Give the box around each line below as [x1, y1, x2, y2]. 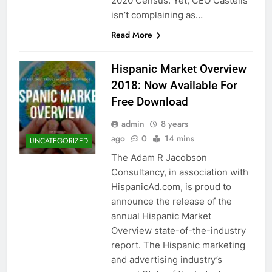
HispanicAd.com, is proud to [110, 180, 231, 192]
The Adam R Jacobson [110, 151, 207, 163]
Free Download [110, 94, 188, 109]
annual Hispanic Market [110, 209, 211, 222]
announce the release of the [110, 195, 232, 207]
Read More [110, 28, 152, 41]
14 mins [164, 132, 194, 144]
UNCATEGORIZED [30, 135, 88, 147]
